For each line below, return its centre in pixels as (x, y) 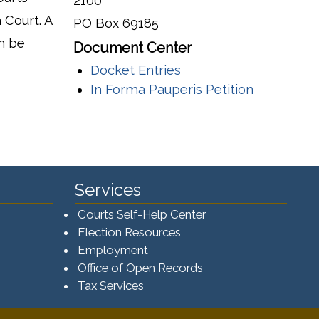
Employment (113, 250)
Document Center (132, 47)
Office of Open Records (140, 267)
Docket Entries (136, 70)
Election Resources (129, 232)
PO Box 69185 (116, 23)
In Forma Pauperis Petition (172, 89)
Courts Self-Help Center (141, 214)
